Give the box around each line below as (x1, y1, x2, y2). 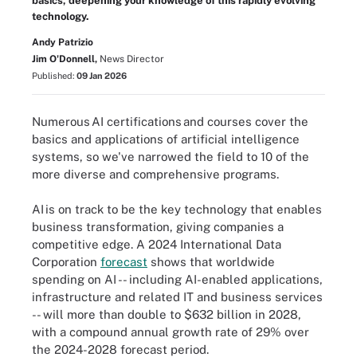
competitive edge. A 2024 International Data (32, 237, 281, 251)
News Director (100, 53, 164, 65)
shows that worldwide (147, 255, 275, 269)
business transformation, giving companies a (32, 220, 284, 233)
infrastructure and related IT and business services (32, 290, 323, 304)
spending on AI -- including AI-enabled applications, (32, 273, 323, 286)
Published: (32, 71, 76, 80)
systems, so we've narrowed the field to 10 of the (32, 149, 309, 163)
